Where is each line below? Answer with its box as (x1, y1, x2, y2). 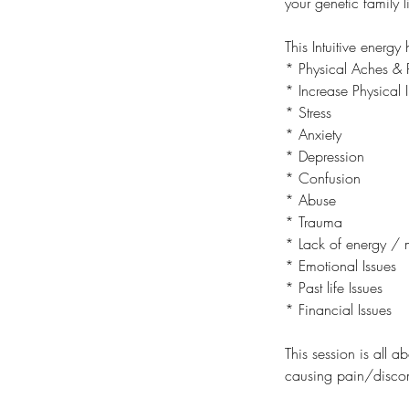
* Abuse (285, 190, 336, 210)
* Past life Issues (285, 278, 383, 298)
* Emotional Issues (285, 256, 396, 276)
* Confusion (285, 168, 361, 188)
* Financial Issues (285, 299, 392, 320)
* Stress (285, 102, 331, 122)
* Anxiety (285, 124, 341, 144)
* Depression (285, 146, 364, 166)
